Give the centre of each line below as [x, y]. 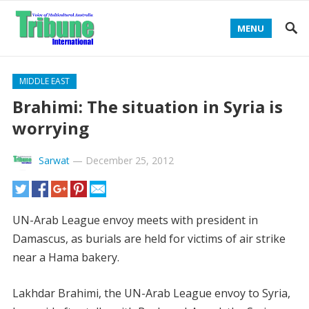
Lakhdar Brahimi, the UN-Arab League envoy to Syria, [151, 293]
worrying [50, 128]
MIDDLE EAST [44, 81]
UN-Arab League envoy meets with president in [135, 220]
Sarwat [54, 160]
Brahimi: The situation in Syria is [147, 107]
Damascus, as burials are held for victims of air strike [149, 239]
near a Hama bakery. [66, 257]
